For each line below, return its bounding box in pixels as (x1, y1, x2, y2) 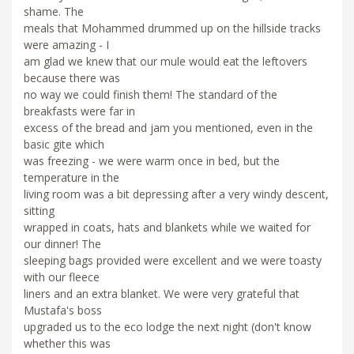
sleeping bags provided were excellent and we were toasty (24, 252, 322, 268)
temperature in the (24, 169, 119, 185)
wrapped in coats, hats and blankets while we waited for (24, 219, 311, 235)
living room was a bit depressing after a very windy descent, (24, 186, 329, 201)
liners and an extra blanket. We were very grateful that (24, 285, 299, 301)
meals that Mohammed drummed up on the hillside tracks (24, 20, 321, 36)
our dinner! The (24, 235, 101, 251)
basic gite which (24, 136, 104, 152)
